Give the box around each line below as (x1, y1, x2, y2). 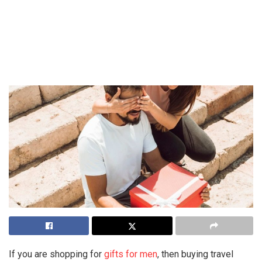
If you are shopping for (9, 249, 104, 260)
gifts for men (104, 249, 157, 260)
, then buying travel (157, 249, 233, 260)
